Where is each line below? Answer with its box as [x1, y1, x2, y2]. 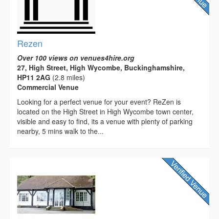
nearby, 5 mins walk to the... [17, 126, 104, 136]
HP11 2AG [17, 72, 50, 82]
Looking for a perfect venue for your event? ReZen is [17, 96, 181, 107]
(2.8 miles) [50, 72, 85, 82]
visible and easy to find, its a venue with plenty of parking [17, 116, 193, 126]
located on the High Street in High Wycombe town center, [17, 106, 194, 116]
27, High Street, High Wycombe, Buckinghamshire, [17, 62, 185, 72]
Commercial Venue [17, 82, 79, 92]
